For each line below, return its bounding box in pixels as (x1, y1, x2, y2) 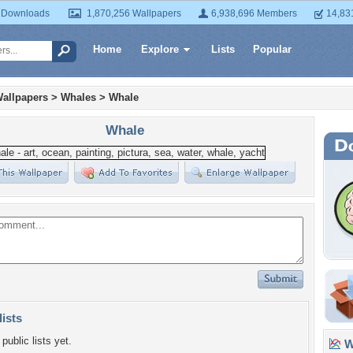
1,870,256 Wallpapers (87, 8, 181, 19)
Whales (61, 91, 96, 103)
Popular (253, 43, 292, 55)
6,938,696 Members (211, 8, 297, 19)
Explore (141, 43, 179, 55)
